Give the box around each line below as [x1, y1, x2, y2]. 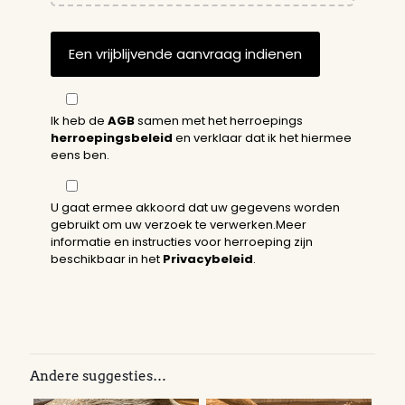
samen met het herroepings [135, 112, 304, 130]
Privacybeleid [163, 250, 254, 268]
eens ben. [51, 146, 110, 165]
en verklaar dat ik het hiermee [173, 129, 353, 147]
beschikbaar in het [51, 250, 164, 268]
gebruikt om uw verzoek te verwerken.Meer [51, 216, 307, 234]
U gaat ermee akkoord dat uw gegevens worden [51, 199, 341, 217]
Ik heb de [51, 112, 108, 130]
